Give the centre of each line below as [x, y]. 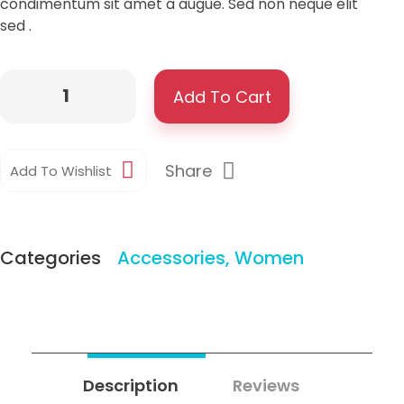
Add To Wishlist [61, 171]
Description [131, 386]
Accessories [171, 258]
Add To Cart [222, 97]
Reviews [266, 386]
